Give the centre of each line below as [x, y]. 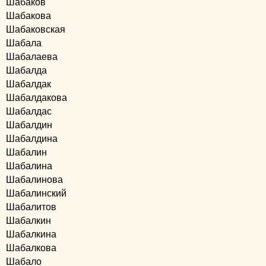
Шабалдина [32, 139]
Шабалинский [36, 193]
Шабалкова [31, 248]
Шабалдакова [37, 98]
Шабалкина [31, 234]
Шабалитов [31, 207]
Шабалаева [32, 57]
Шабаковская [36, 29]
